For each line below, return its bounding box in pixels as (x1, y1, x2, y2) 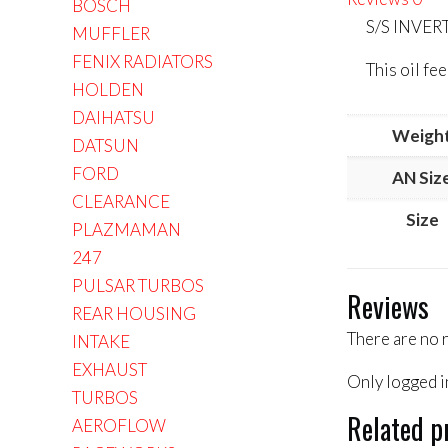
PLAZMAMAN (72, 219, 181, 240)
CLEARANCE (72, 191, 170, 212)
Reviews (347, 285, 430, 327)
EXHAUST (72, 359, 147, 380)
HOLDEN (72, 79, 144, 100)
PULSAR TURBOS (72, 275, 204, 296)
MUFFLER (72, 23, 150, 44)
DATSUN (72, 135, 139, 156)
